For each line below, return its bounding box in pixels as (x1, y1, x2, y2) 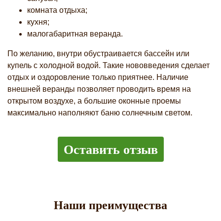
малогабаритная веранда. (27, 30, 123, 38)
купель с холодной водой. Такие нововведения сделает (7, 61, 210, 70)
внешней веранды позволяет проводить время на (7, 85, 191, 93)
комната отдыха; (27, 6, 87, 14)
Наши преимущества (54, 199, 167, 212)
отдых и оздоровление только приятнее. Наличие (7, 73, 188, 81)
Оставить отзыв (63, 140, 158, 158)
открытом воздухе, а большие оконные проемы (7, 97, 181, 105)
